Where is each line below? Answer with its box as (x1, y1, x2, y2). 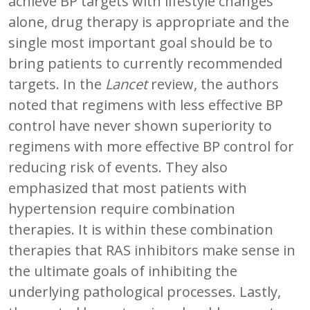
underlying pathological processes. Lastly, (8, 282, 281, 301)
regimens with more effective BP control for (8, 136, 294, 156)
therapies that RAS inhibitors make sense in (8, 240, 295, 259)
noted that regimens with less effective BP (8, 95, 283, 114)
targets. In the (8, 74, 105, 93)
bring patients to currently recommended (8, 53, 282, 73)
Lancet (105, 74, 147, 93)
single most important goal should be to (8, 33, 273, 52)
